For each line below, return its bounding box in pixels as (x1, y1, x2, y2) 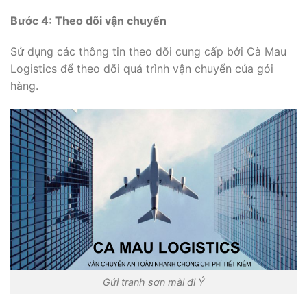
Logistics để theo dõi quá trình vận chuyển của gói (10, 62, 273, 76)
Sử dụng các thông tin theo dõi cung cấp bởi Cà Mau (10, 45, 286, 59)
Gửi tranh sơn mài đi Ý (102, 276, 205, 288)
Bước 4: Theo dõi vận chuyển (10, 13, 167, 27)
